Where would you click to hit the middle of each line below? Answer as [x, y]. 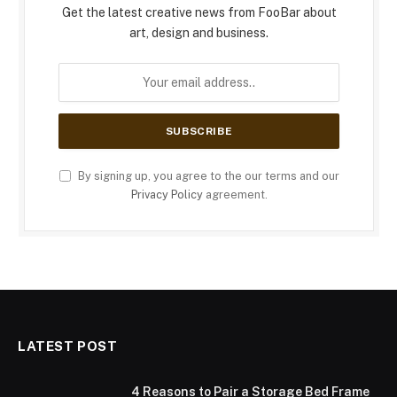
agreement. [235, 195]
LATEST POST [68, 346]
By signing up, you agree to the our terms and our [207, 176]
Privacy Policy [167, 195]
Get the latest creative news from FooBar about [199, 13]
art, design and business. [199, 33]
